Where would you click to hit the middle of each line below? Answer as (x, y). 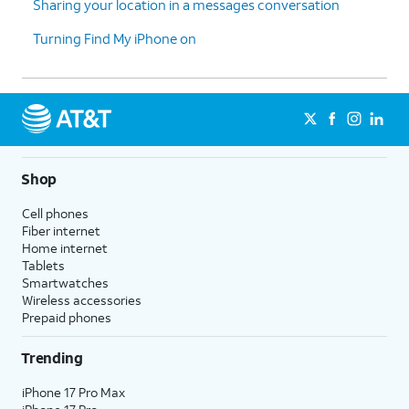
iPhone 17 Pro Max (73, 392)
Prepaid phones (67, 317)
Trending (52, 357)
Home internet (65, 247)
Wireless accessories (82, 299)
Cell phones (55, 213)
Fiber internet (61, 230)
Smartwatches (65, 282)
